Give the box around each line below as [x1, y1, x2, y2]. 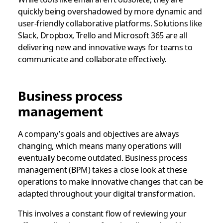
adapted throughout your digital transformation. [17, 187, 195, 199]
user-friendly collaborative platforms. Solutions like [17, 17, 202, 29]
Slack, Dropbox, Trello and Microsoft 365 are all [17, 29, 188, 41]
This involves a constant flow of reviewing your [17, 207, 187, 219]
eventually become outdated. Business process [17, 151, 188, 163]
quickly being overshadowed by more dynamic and [17, 5, 203, 17]
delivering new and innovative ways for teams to [17, 41, 193, 53]
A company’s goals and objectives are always [17, 127, 180, 139]
